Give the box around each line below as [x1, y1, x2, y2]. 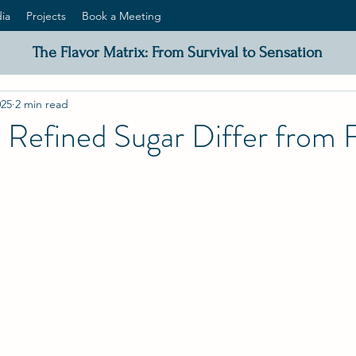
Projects [26, 9, 66, 23]
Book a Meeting [82, 9, 161, 23]
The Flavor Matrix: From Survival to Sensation [33, 44, 323, 61]
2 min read [15, 96, 68, 111]
